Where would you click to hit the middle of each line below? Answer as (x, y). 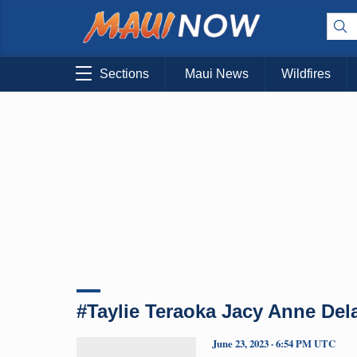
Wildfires (306, 74)
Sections (124, 74)
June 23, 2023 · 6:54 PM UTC (274, 343)
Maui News (217, 74)
